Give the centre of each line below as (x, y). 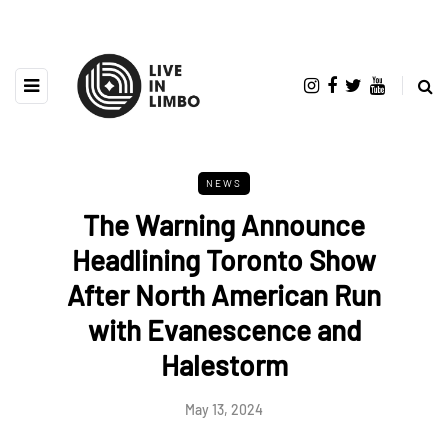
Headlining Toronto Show (224, 259)
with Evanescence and (224, 329)
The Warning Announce (224, 224)
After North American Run (224, 294)
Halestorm (224, 364)
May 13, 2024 (224, 409)
